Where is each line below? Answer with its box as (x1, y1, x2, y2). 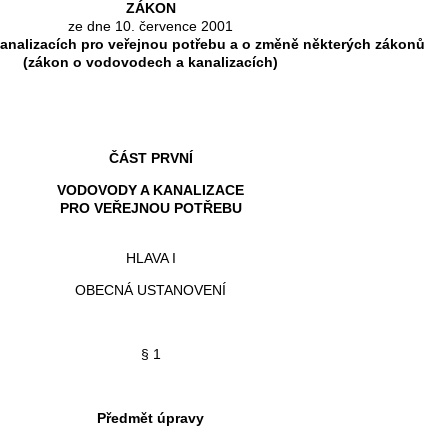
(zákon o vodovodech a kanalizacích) (23, 53, 278, 70)
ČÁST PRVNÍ (108, 149, 193, 166)
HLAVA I (125, 249, 176, 266)
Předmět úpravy (97, 409, 204, 426)
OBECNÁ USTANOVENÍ (75, 281, 226, 298)
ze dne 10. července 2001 (68, 17, 233, 34)
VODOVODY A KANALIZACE (57, 181, 244, 198)
